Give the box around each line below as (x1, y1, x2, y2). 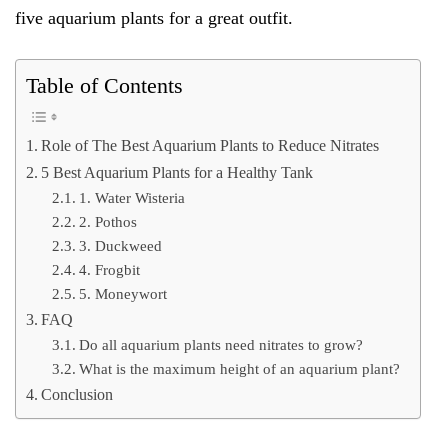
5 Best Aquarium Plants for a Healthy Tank (41, 164, 314, 183)
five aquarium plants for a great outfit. (15, 7, 298, 28)
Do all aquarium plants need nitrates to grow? (78, 337, 363, 354)
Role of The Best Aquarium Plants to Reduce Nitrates (41, 137, 380, 156)
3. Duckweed (78, 238, 162, 255)
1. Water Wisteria (78, 190, 185, 207)
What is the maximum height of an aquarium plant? (78, 361, 400, 378)
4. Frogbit (78, 262, 140, 279)
